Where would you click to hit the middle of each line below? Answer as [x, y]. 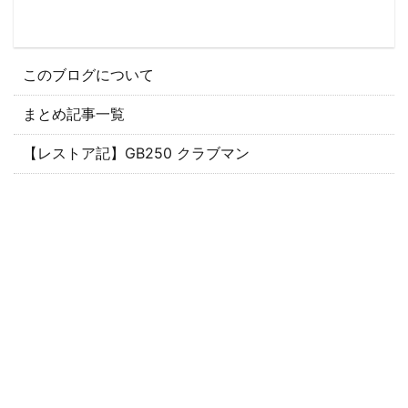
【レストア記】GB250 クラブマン [136, 153]
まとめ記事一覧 [74, 114]
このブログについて [88, 75]
